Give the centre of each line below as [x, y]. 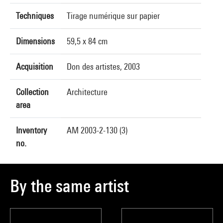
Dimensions [35, 41]
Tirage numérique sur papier [113, 16]
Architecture [87, 92]
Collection [32, 92]
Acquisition [35, 66]
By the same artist [69, 186]
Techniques [35, 16]
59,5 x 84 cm [87, 41]
